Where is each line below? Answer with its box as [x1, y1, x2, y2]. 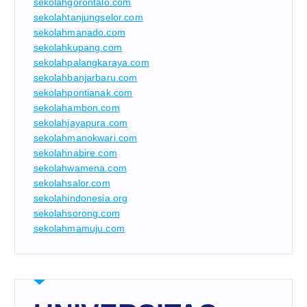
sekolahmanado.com [33, 27, 125, 38]
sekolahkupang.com [33, 42, 122, 53]
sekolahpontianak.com [33, 87, 133, 99]
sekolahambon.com [33, 102, 120, 114]
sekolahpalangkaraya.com [33, 57, 149, 69]
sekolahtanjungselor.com [33, 12, 143, 23]
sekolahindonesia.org [33, 193, 128, 204]
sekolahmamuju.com [33, 223, 125, 234]
